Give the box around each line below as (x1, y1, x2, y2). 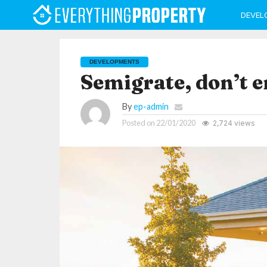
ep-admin (133, 101, 169, 111)
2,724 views (210, 119, 255, 128)
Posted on (122, 118, 155, 128)
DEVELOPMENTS (89, 58, 139, 65)
